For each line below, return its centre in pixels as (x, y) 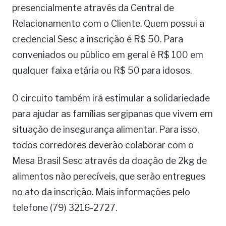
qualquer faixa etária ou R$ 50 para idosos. (102, 70)
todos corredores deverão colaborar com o (103, 145)
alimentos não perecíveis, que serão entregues (109, 176)
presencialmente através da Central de (93, 8)
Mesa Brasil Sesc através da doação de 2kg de (109, 161)
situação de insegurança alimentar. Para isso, (105, 129)
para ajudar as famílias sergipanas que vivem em (112, 114)
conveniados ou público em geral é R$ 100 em (108, 55)
